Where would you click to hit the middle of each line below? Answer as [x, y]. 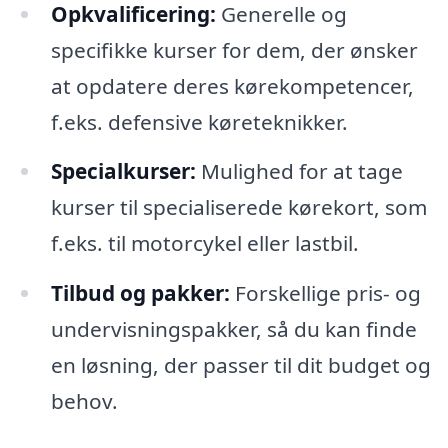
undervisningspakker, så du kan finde [233, 329]
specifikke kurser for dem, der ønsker [234, 49]
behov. [84, 401]
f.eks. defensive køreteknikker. [199, 121]
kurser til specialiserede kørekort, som [238, 207]
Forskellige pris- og [325, 293]
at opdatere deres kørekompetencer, [232, 85]
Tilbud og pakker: [140, 293]
